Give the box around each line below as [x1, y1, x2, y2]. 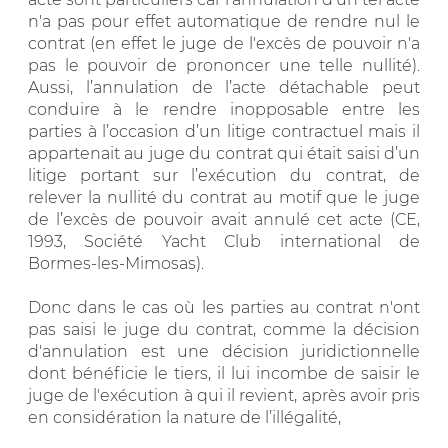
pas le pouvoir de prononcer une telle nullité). [28, 55, 420, 75]
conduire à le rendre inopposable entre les [28, 99, 420, 119]
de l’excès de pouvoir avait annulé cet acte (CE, [28, 209, 420, 229]
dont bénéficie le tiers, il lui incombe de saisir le [28, 363, 420, 383]
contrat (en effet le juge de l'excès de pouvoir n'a [28, 33, 420, 53]
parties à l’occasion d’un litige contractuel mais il [28, 121, 420, 141]
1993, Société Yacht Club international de [28, 231, 420, 251]
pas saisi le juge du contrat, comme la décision [28, 319, 420, 339]
